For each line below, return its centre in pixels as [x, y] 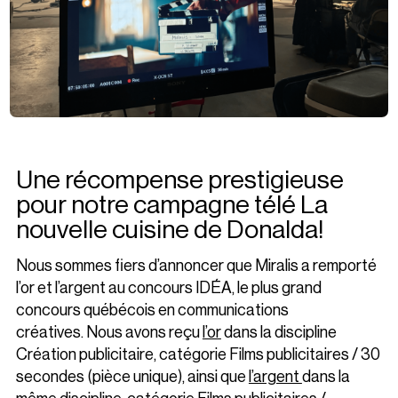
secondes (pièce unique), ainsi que [132, 377]
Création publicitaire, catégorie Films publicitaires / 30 [198, 355]
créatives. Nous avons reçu [109, 333]
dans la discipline [279, 333]
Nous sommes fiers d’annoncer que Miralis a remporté [196, 266]
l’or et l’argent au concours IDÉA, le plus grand [168, 288]
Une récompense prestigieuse [179, 180]
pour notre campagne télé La [171, 205]
